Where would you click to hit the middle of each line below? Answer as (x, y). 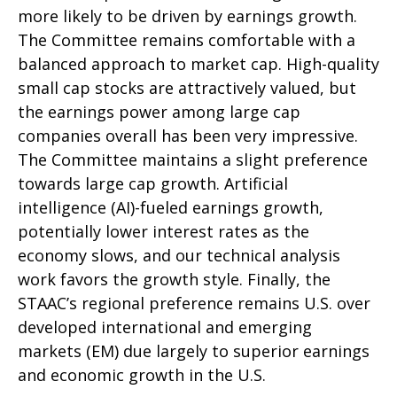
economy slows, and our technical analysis (179, 255)
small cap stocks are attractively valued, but (187, 87)
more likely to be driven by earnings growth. (187, 16)
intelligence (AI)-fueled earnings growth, (171, 207)
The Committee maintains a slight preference (193, 159)
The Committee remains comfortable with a (187, 39)
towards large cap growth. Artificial (153, 183)
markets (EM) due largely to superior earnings (194, 350)
